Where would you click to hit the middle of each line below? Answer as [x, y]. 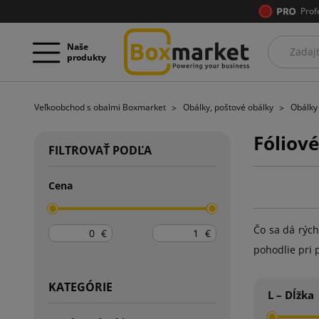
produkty [87, 57]
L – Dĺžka [291, 294]
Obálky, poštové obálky [229, 107]
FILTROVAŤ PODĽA [100, 150]
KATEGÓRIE [80, 287]
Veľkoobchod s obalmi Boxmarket [101, 107]
